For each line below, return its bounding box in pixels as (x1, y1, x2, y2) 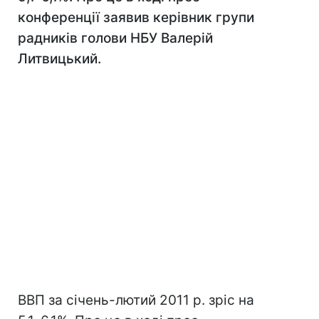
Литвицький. (18, 51, 101, 67)
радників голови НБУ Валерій (18, 30, 213, 46)
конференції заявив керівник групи (18, 9, 254, 26)
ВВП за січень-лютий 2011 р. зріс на (18, 292, 254, 308)
